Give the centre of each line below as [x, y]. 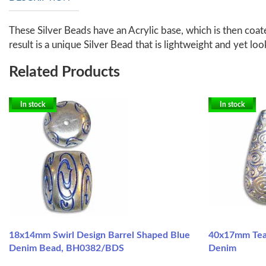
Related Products [64, 72]
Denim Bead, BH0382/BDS [66, 248]
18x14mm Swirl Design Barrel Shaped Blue [99, 235]
